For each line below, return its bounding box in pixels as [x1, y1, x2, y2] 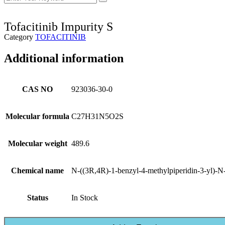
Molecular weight [8, 139, 67, 148]
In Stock [71, 193, 98, 202]
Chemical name [11, 166, 64, 175]
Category [4, 33, 33, 41]
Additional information [4, 51, 124, 65]
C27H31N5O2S [71, 111, 124, 121]
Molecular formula [6, 111, 69, 121]
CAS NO [22, 84, 53, 93]
